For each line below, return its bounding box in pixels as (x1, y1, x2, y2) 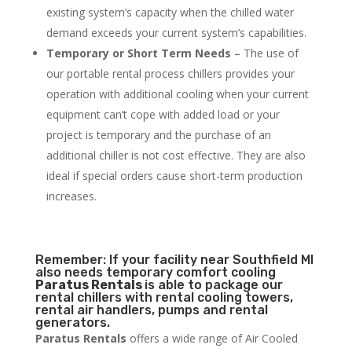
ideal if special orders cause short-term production (46, 168, 302, 184)
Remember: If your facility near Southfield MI (35, 252, 313, 268)
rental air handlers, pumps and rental (35, 302, 268, 318)
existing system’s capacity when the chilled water (46, 5, 294, 20)
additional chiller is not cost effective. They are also (46, 148, 306, 163)
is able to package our (144, 277, 283, 293)
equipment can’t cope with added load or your (46, 107, 280, 123)
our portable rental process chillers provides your (46, 66, 295, 82)
